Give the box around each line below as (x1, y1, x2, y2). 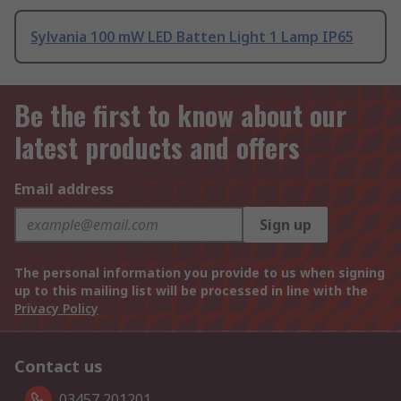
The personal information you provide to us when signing (14, 264, 385, 282)
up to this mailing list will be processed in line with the (14, 282, 368, 300)
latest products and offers (14, 127, 300, 168)
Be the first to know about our (14, 95, 346, 136)
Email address (14, 179, 114, 200)
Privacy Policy (14, 300, 98, 318)
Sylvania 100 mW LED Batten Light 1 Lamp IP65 (30, 27, 354, 47)
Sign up (260, 215, 311, 235)
